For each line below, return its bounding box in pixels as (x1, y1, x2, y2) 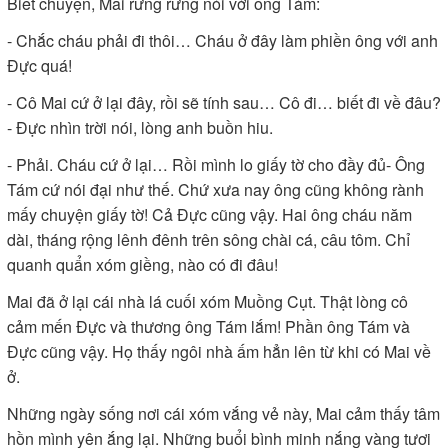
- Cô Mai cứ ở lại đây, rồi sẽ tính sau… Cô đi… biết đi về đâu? (7, 91, 441, 114)
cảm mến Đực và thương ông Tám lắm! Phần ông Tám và (7, 315, 410, 338)
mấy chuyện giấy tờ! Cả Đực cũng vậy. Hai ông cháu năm (7, 203, 412, 226)
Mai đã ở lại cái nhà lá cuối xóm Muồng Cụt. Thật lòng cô (7, 290, 408, 313)
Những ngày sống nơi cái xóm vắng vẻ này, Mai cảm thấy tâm (7, 402, 440, 425)
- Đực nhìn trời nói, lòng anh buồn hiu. (7, 116, 273, 139)
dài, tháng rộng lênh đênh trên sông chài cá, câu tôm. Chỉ (7, 228, 410, 251)
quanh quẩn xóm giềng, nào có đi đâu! (7, 253, 278, 276)
